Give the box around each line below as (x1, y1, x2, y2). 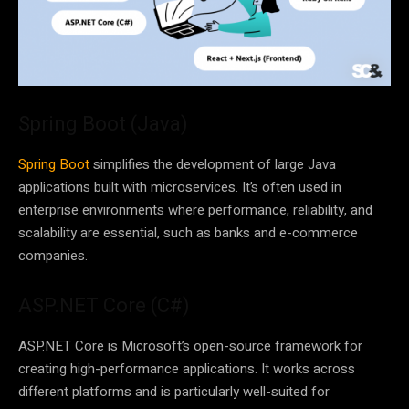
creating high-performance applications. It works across (18, 358, 355, 379)
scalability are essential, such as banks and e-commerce (18, 222, 358, 243)
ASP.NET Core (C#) (18, 293, 190, 317)
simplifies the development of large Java (89, 153, 336, 174)
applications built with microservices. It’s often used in (18, 176, 341, 197)
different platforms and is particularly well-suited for (18, 381, 330, 402)
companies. (18, 245, 88, 266)
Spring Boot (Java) (18, 111, 188, 135)
